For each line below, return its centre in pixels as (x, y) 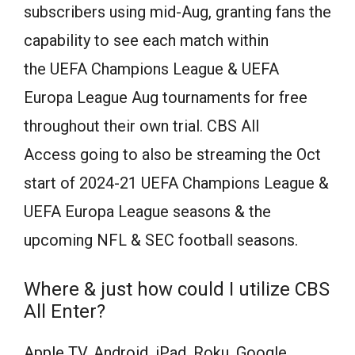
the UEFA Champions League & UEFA (151, 69)
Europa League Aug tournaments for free (166, 97)
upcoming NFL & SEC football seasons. (161, 240)
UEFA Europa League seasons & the (147, 211)
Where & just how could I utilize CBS (177, 289)
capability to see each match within (146, 40)
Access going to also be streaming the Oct (172, 154)
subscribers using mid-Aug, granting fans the (177, 11)
